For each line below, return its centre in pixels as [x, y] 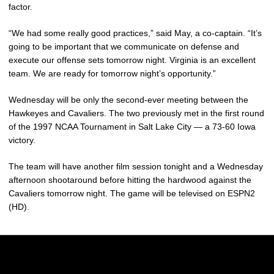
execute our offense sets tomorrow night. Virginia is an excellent [132, 60]
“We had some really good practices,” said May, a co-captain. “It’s [135, 33]
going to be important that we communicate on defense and [124, 46]
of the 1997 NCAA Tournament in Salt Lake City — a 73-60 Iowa [132, 127]
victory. [22, 140]
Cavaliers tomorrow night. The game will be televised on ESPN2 [132, 193]
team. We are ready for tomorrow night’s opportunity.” [112, 73]
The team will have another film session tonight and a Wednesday [136, 166]
